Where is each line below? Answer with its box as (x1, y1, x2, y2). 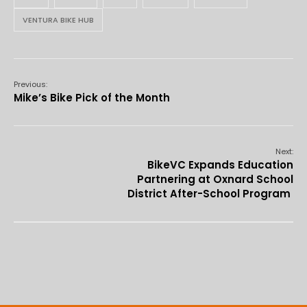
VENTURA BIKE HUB (23, 14, 94, 26)
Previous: (14, 79, 47, 90)
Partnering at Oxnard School (137, 172, 293, 187)
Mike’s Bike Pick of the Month (14, 90, 170, 106)
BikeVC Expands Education (147, 158, 293, 173)
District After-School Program (127, 186, 293, 201)
